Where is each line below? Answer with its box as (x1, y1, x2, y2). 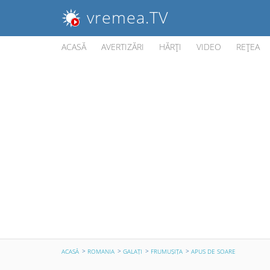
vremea (87, 6, 145, 28)
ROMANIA (87, 247, 115, 256)
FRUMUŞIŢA (151, 247, 183, 256)
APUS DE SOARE (191, 247, 236, 256)
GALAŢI (123, 247, 142, 256)
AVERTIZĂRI (101, 41, 144, 52)
